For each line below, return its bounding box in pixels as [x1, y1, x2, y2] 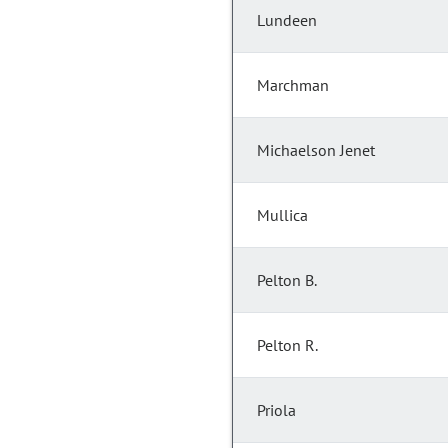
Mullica [257, 205, 308, 226]
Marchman [257, 75, 329, 96]
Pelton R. [257, 335, 318, 356]
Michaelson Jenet [257, 140, 375, 161]
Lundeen [257, 10, 317, 31]
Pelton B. [257, 270, 317, 291]
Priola [257, 400, 296, 421]
